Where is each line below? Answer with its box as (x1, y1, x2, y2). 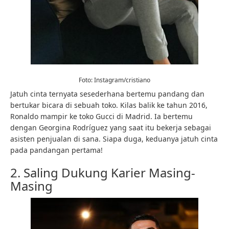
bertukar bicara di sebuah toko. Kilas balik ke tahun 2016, (10, 100, 208, 110)
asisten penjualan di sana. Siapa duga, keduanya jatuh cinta (10, 134, 218, 144)
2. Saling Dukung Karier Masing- (10, 164, 195, 181)
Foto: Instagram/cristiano (79, 76, 150, 84)
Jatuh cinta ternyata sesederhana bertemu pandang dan (10, 89, 204, 99)
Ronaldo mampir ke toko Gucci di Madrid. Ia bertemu (10, 111, 193, 121)
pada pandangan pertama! (10, 145, 103, 155)
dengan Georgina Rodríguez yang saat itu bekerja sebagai (10, 123, 211, 132)
